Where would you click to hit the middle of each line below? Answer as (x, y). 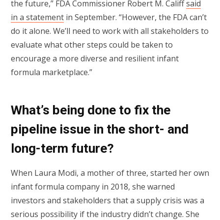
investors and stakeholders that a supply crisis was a (108, 200)
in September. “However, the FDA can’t (135, 17)
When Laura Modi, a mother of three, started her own (110, 173)
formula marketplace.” (53, 72)
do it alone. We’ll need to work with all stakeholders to (110, 31)
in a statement (37, 17)
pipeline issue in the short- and (100, 129)
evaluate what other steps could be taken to (92, 45)
